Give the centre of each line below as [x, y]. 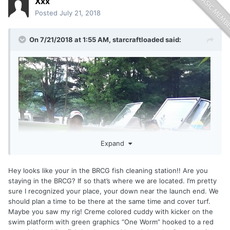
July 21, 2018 [80, 13]
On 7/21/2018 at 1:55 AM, [71, 40]
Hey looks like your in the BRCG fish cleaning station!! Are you [108, 170]
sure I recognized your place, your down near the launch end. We [113, 191]
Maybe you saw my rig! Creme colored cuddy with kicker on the [111, 211]
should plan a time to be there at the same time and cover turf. [109, 201]
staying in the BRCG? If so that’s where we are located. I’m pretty [112, 180]
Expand [114, 143]
